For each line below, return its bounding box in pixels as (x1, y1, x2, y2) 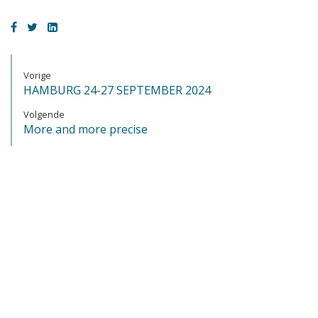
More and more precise (23, 121, 148, 138)
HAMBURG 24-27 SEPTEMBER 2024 (23, 82, 211, 99)
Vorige (23, 69, 51, 82)
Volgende (23, 108, 65, 121)
